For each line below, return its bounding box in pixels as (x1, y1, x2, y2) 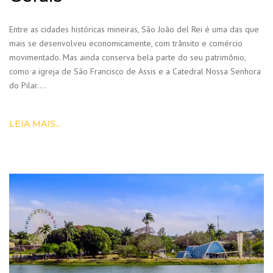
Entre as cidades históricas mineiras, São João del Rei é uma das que (9, 23, 259, 35)
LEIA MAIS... (9, 118, 61, 129)
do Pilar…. (9, 79, 46, 91)
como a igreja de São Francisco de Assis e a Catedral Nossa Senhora (9, 65, 261, 77)
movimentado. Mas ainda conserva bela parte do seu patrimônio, (9, 51, 246, 63)
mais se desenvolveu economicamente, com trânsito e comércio (9, 37, 243, 49)
